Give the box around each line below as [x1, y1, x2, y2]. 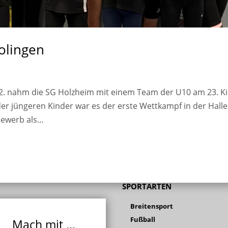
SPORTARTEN [122, 181, 172, 192]
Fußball [130, 215, 156, 224]
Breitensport [130, 202, 174, 211]
